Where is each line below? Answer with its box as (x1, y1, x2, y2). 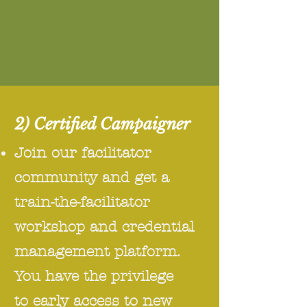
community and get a (14, 169, 169, 186)
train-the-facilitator (14, 194, 150, 210)
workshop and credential (14, 219, 194, 235)
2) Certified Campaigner (14, 114, 191, 134)
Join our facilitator (14, 145, 151, 161)
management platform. (14, 243, 180, 260)
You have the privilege (14, 268, 173, 284)
